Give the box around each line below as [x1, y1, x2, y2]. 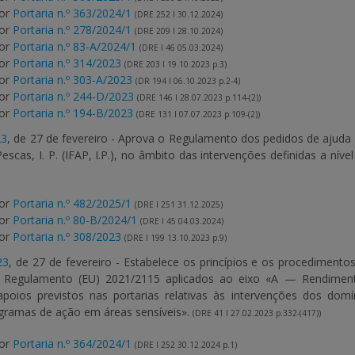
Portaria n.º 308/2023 [13, 229, 121, 244]
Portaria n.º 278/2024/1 [13, 22, 132, 37]
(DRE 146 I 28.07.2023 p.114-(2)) [137, 92, 261, 103]
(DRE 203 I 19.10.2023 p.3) [124, 59, 227, 70]
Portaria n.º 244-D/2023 [13, 89, 134, 104]
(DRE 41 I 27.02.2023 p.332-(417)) [193, 307, 321, 319]
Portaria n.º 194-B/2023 [13, 105, 133, 120]
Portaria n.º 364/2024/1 [13, 336, 132, 351]
